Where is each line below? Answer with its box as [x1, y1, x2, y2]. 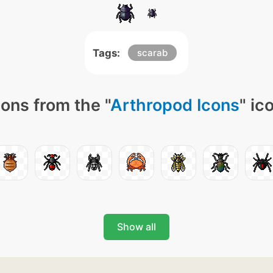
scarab [137, 47, 168, 58]
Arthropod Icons [110, 95, 239, 115]
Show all [117, 221, 156, 233]
